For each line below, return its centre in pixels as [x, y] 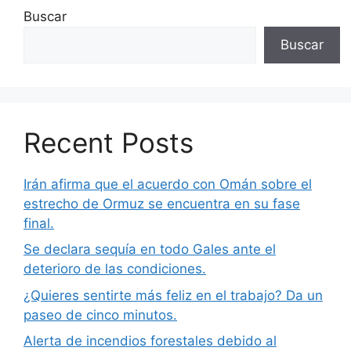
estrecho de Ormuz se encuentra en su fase [162, 203]
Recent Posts [109, 142]
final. [39, 223]
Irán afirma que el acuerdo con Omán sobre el [168, 184]
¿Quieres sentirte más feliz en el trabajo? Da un [173, 295]
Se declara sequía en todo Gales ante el [150, 250]
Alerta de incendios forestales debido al [150, 341]
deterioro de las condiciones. [115, 269]
